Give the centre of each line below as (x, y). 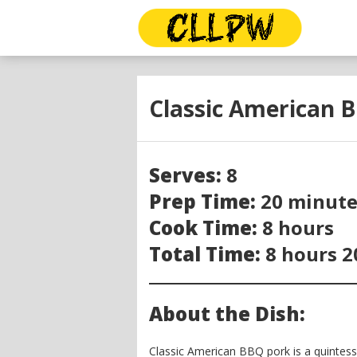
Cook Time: (203, 228)
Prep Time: (202, 201)
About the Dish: (227, 314)
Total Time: (205, 254)
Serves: (185, 175)
